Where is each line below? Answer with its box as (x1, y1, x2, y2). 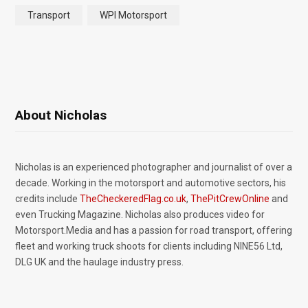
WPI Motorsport (100, 9, 167, 21)
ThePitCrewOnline (190, 192, 269, 204)
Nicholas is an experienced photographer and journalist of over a (15, 161, 292, 173)
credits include (15, 192, 80, 204)
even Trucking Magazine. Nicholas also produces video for (15, 208, 265, 220)
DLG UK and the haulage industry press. (15, 256, 184, 267)
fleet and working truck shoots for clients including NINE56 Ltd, (15, 240, 283, 252)
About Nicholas (15, 107, 107, 123)
